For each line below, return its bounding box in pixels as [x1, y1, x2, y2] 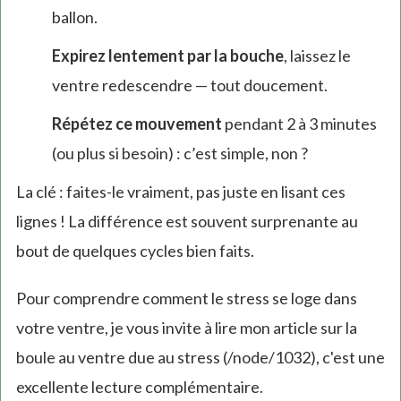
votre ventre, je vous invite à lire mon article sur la [15, 317, 357, 337]
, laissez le [283, 45, 351, 65]
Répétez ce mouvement [51, 113, 222, 133]
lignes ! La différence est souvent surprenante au [15, 210, 358, 231]
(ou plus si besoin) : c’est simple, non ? [51, 142, 308, 163]
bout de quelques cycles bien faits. [15, 240, 254, 260]
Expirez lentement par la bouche [51, 45, 284, 65]
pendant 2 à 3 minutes [221, 113, 377, 133]
